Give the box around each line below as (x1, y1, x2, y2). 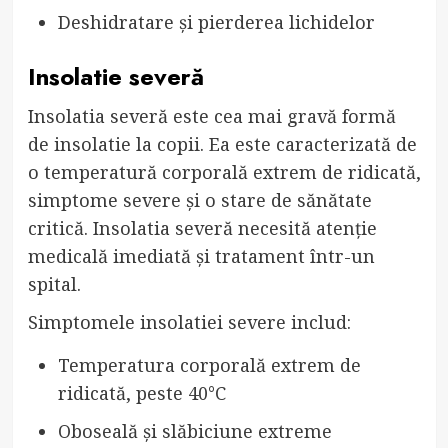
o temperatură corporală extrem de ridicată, (27, 159, 421, 184)
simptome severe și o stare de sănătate (27, 187, 372, 212)
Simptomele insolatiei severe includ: (27, 309, 351, 334)
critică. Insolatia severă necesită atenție (27, 215, 377, 240)
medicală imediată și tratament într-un (27, 243, 375, 268)
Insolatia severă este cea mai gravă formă (27, 103, 396, 128)
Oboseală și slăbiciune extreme (57, 418, 332, 443)
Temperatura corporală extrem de (57, 352, 361, 377)
